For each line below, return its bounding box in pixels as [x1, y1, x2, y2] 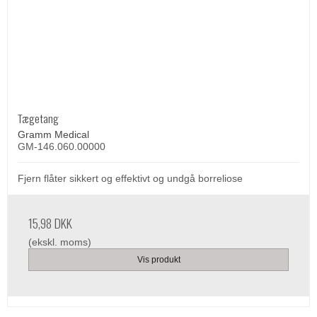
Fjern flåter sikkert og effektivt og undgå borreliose [18, 172, 243, 184]
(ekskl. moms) [28, 236, 91, 248]
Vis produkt [137, 254, 180, 265]
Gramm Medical [18, 128, 89, 140]
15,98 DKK [28, 213, 72, 232]
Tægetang [18, 109, 59, 127]
